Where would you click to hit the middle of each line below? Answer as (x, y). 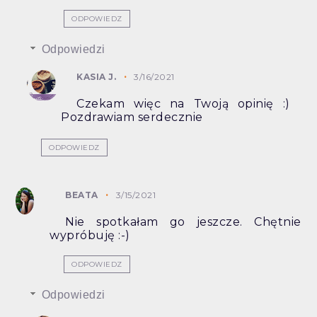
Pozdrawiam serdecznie (132, 117)
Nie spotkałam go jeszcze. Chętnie (183, 222)
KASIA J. (97, 77)
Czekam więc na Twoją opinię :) (183, 104)
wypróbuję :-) (90, 236)
